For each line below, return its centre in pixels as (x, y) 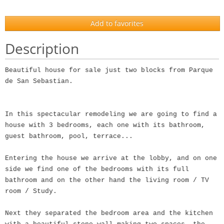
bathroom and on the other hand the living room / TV (107, 180)
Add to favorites (116, 23)
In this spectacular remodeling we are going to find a (111, 114)
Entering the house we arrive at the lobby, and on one (111, 158)
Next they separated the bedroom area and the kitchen (109, 213)
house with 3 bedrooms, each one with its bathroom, (105, 125)
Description (42, 48)
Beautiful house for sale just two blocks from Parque (109, 70)
